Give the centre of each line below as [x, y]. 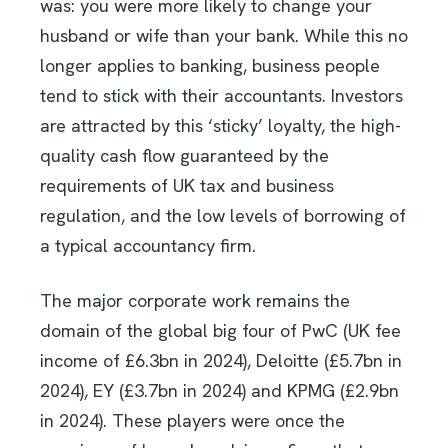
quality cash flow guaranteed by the [184, 156]
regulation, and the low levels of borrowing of [223, 216]
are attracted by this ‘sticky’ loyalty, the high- [220, 126]
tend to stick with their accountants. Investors [221, 96]
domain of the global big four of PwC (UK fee [220, 331]
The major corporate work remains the [195, 301]
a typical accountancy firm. [148, 246]
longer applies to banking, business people [210, 66]
